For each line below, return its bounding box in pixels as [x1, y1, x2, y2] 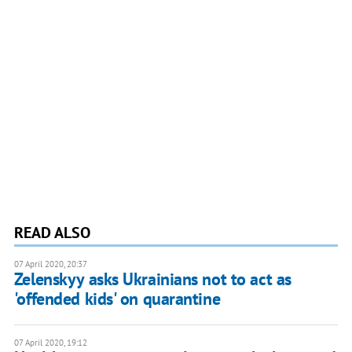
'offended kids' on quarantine [13, 288, 221, 310]
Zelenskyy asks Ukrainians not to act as [13, 268, 291, 291]
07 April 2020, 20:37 [13, 258, 87, 270]
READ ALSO [13, 222, 90, 244]
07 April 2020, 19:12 [13, 337, 87, 349]
